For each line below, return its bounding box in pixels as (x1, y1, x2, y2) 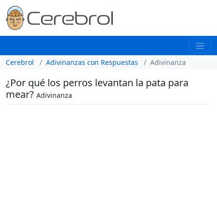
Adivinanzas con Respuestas (46, 57, 138, 67)
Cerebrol (6, 57, 34, 67)
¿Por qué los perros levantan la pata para (6, 76, 188, 89)
